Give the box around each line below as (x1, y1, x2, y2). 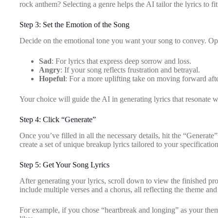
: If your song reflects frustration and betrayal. (60, 66, 200, 74)
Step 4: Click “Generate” (19, 115, 96, 124)
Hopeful (39, 74, 65, 83)
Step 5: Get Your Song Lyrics (19, 160, 109, 169)
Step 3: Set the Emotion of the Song (19, 20, 129, 29)
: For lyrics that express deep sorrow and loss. (52, 57, 191, 66)
